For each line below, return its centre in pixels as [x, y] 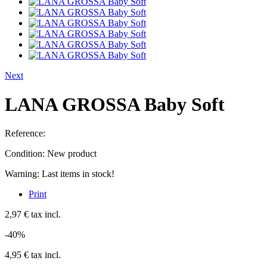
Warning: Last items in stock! [60, 174]
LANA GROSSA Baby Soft [115, 104]
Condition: [26, 154]
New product [72, 154]
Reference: [25, 133]
